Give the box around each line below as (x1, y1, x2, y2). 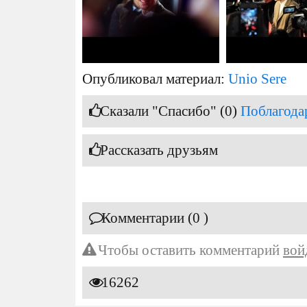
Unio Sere (228, 71, 286, 86)
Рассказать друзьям (100, 143, 218, 158)
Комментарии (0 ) (101, 210, 208, 225)
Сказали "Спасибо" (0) (100, 103, 241, 119)
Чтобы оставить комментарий (95, 243, 283, 258)
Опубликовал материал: (82, 71, 228, 86)
